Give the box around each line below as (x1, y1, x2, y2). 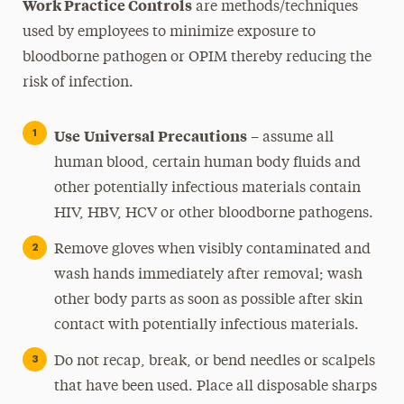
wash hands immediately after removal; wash (53, 268, 363, 282)
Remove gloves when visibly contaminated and (53, 243, 371, 257)
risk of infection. (22, 76, 133, 90)
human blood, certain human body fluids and (53, 156, 361, 170)
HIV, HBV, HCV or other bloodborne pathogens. (53, 207, 373, 221)
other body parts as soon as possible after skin (53, 293, 363, 308)
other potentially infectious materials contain (53, 181, 361, 196)
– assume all (246, 131, 334, 145)
